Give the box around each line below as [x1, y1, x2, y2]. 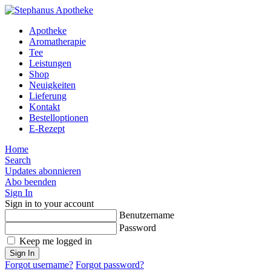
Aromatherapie [29, 36, 86, 47]
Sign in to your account [5, 198, 94, 209]
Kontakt [29, 102, 60, 112]
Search [5, 155, 31, 165]
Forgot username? [5, 260, 73, 270]
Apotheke [29, 25, 67, 36]
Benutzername [119, 210, 174, 220]
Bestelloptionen [29, 113, 88, 123]
